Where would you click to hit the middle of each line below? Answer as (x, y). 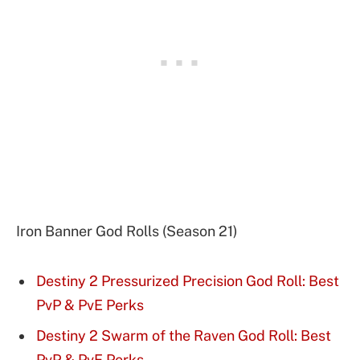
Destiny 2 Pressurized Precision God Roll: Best (188, 280)
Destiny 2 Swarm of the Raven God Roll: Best (184, 335)
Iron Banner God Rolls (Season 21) (127, 231)
